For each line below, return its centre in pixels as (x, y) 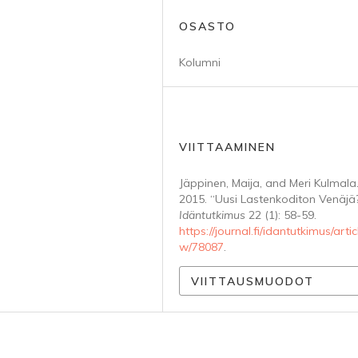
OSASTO (207, 26)
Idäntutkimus (212, 215)
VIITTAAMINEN (227, 147)
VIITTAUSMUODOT (253, 281)
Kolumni (200, 62)
